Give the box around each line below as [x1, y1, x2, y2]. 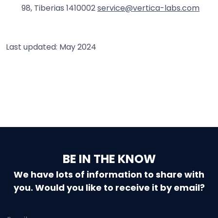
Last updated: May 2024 [6, 41, 96, 53]
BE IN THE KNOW [62, 150, 156, 167]
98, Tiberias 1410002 [21, 2, 97, 14]
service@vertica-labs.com [97, 2, 200, 14]
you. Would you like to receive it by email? [13, 181, 205, 194]
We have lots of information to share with [14, 168, 204, 181]
